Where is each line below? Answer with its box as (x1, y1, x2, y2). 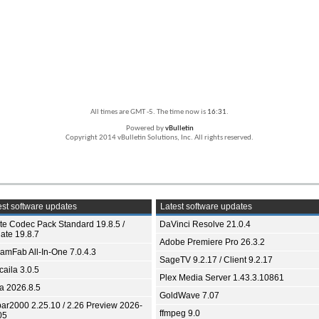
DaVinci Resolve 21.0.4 (159, 219, 251, 230)
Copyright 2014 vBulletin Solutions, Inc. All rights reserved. (66, 134, 253, 142)
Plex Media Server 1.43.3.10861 (159, 273, 284, 283)
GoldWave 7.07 (159, 291, 219, 301)
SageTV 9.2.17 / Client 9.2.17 (159, 255, 273, 266)
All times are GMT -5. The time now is (90, 108, 207, 117)
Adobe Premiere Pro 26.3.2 (159, 237, 265, 248)
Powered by (125, 125, 165, 133)
